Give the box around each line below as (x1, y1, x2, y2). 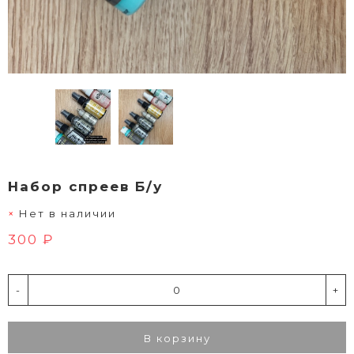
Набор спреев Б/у (8, 178, 163, 194)
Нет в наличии (19, 206, 116, 220)
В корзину (143, 331, 211, 345)
